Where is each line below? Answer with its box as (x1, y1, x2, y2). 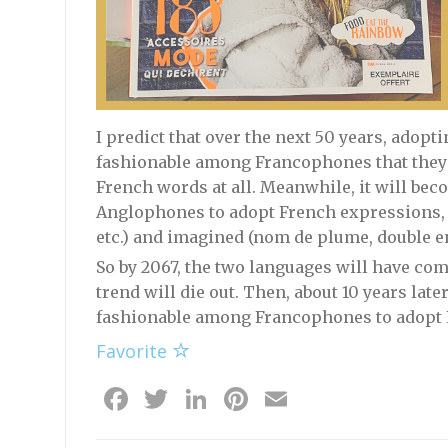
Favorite (95, 338, 172, 363)
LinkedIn (211, 376, 341, 420)
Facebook (131, 376, 273, 420)
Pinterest (251, 376, 387, 420)
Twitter (171, 376, 279, 420)
